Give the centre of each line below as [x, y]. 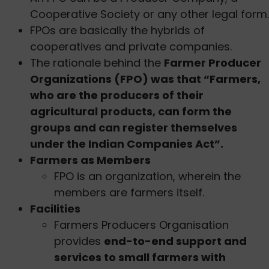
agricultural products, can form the [131, 112]
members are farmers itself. [129, 193]
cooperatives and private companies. [131, 47]
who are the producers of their [117, 95]
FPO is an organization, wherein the [147, 177]
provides [79, 241]
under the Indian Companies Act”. [127, 144]
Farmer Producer [213, 63]
